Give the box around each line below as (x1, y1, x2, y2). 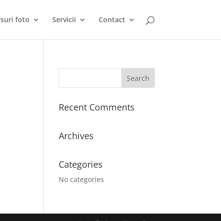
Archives (59, 130, 94, 142)
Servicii (52, 15, 76, 24)
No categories (59, 175, 105, 184)
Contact (98, 15, 125, 24)
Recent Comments (59, 101, 135, 113)
